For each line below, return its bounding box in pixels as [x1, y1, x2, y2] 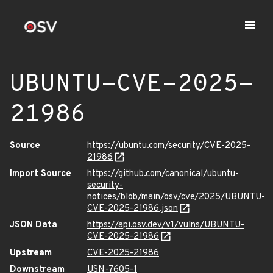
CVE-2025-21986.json [87, 203, 178, 214]
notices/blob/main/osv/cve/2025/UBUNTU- [87, 191, 265, 203]
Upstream [10, 247, 52, 259]
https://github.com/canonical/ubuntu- [87, 168, 239, 180]
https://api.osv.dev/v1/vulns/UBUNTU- [87, 219, 244, 231]
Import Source [10, 168, 71, 180]
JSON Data [10, 219, 57, 231]
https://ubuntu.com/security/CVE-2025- [87, 140, 250, 152]
